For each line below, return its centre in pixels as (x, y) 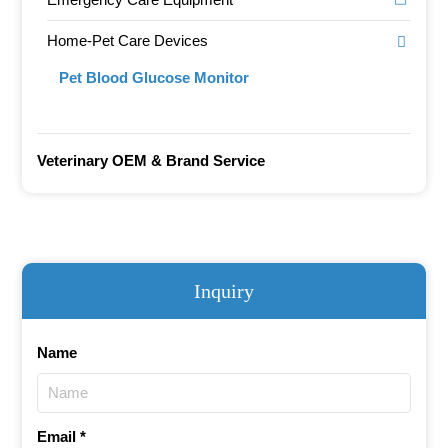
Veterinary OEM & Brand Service (151, 160)
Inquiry (224, 290)
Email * (62, 436)
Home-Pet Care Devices (128, 40)
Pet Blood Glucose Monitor (154, 77)
